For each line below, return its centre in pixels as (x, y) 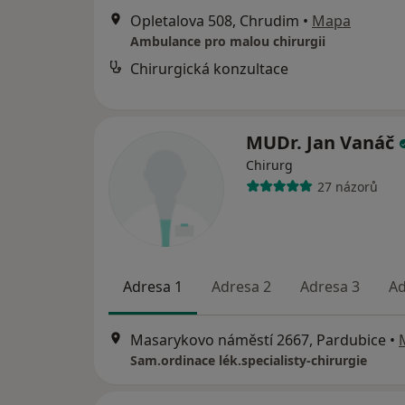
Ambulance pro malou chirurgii (228, 41)
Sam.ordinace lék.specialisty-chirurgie (249, 361)
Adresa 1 (153, 287)
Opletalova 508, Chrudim (215, 21)
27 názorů (347, 186)
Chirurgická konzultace (209, 69)
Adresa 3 (330, 287)
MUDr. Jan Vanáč (322, 142)
